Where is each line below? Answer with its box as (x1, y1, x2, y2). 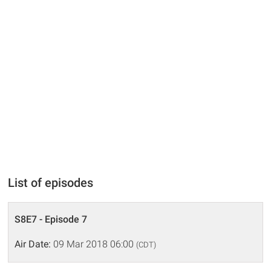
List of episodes (8, 175, 94, 190)
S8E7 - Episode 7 (15, 213, 88, 225)
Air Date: (15, 238, 51, 250)
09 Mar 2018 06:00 (51, 238, 137, 250)
